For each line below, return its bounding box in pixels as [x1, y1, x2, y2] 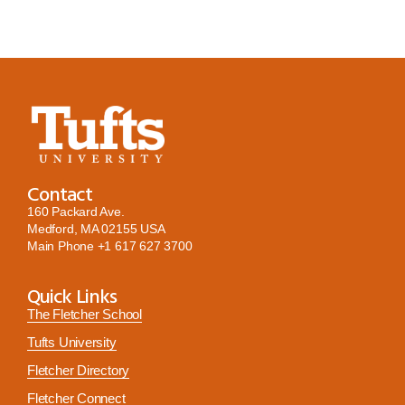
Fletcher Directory [27, 362, 130, 378]
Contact [27, 177, 92, 208]
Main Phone [27, 238, 98, 253]
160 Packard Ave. [27, 203, 125, 219]
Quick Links [27, 279, 117, 310]
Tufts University [27, 334, 117, 350]
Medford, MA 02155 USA [27, 221, 165, 236]
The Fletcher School [27, 306, 143, 322]
